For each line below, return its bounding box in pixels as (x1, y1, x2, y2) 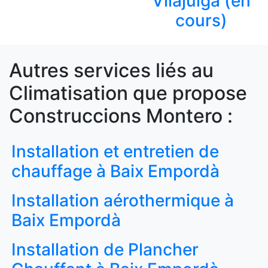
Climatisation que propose (9, 81, 247, 105)
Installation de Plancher (11, 239, 199, 260)
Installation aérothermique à (11, 190, 234, 211)
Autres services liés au (9, 58, 214, 82)
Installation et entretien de (11, 141, 219, 162)
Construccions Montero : (9, 103, 233, 127)
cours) (175, 10, 227, 31)
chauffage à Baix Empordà (11, 160, 220, 181)
